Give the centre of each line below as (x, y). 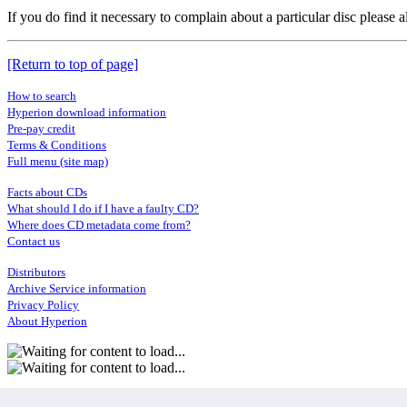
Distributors (36, 273)
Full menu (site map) (58, 162)
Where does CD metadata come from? (99, 225)
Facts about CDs (47, 193)
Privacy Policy (43, 305)
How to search (42, 96)
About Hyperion (47, 322)
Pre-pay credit (41, 129)
